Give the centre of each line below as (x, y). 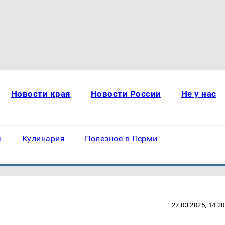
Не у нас (199, 94)
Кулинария (43, 138)
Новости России (126, 94)
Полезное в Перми (121, 138)
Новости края (41, 94)
